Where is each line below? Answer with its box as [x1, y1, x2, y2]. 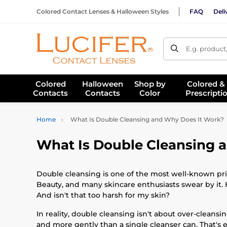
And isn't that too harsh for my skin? [36, 191, 170, 200]
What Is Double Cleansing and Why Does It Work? [69, 116, 224, 123]
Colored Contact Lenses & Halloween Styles [36, 7, 169, 15]
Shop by [134, 79, 166, 89]
